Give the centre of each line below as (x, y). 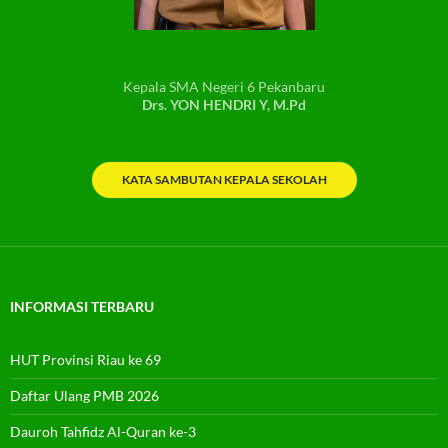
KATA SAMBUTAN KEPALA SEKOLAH (224, 180)
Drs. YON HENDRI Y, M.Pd (224, 105)
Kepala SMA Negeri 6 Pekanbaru (224, 87)
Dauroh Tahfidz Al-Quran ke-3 (103, 432)
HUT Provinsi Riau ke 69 (85, 360)
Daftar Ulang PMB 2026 (84, 396)
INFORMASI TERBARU (82, 307)
